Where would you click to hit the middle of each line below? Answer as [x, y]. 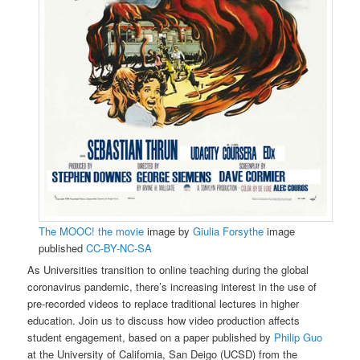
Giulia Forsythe [228, 231]
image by [168, 231]
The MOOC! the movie [91, 231]
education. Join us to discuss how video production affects [164, 321]
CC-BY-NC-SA [119, 247]
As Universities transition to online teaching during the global [168, 270]
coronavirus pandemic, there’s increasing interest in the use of [172, 287]
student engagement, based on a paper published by [151, 337]
